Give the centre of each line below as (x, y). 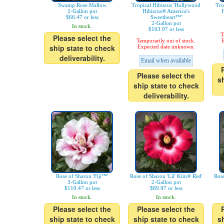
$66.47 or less (82, 17)
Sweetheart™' (166, 17)
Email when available (166, 61)
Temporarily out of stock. (166, 41)
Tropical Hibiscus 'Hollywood (166, 5)
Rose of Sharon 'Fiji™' (82, 176)
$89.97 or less (166, 188)
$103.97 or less (166, 29)
